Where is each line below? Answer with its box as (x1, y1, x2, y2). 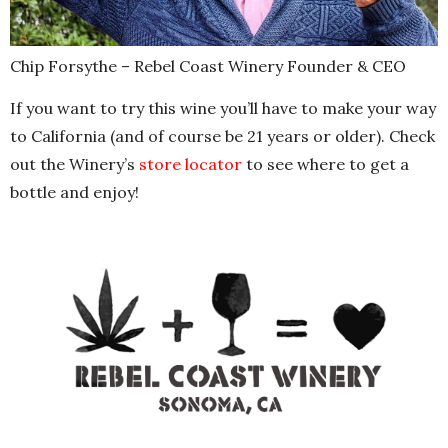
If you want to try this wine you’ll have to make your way (10, 97, 436, 118)
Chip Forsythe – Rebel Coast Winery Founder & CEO (10, 55, 406, 76)
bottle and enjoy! (10, 181, 139, 202)
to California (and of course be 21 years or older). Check (10, 125, 435, 146)
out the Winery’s (10, 153, 139, 174)
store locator (139, 153, 242, 174)
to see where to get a (242, 153, 409, 174)
